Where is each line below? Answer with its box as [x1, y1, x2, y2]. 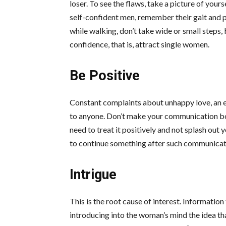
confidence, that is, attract [70, 39, 159, 49]
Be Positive [70, 68, 140, 84]
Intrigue [70, 166, 117, 183]
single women [161, 39, 208, 49]
